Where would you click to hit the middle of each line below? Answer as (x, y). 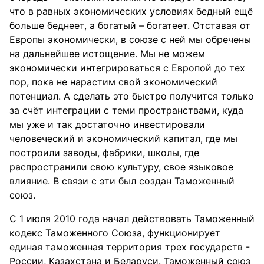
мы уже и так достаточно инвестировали (107, 124)
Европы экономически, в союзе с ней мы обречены (130, 39)
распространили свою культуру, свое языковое (121, 167)
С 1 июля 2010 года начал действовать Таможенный (132, 219)
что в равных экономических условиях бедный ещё (131, 11)
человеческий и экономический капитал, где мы (123, 138)
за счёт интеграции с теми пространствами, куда (126, 110)
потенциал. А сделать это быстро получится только (132, 96)
